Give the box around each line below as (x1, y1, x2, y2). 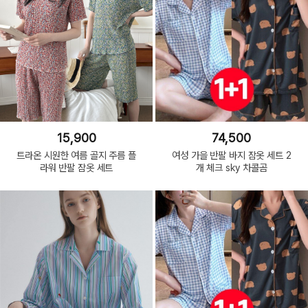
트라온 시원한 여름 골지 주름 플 (16, 148, 136, 161)
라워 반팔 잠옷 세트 (39, 161, 113, 173)
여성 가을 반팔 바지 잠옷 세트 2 (172, 148, 291, 161)
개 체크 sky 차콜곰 (195, 161, 268, 173)
